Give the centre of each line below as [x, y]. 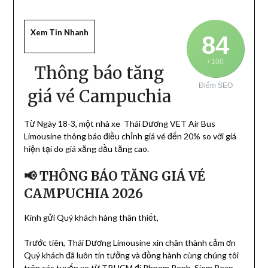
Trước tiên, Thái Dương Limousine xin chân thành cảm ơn [130, 242]
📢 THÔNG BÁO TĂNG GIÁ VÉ [114, 176]
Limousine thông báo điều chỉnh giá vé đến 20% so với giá [130, 136]
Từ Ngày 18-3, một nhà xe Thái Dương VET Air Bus [119, 123]
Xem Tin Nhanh [59, 33]
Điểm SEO [215, 86]
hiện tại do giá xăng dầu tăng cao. [86, 148]
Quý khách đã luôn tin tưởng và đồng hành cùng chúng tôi [131, 255]
